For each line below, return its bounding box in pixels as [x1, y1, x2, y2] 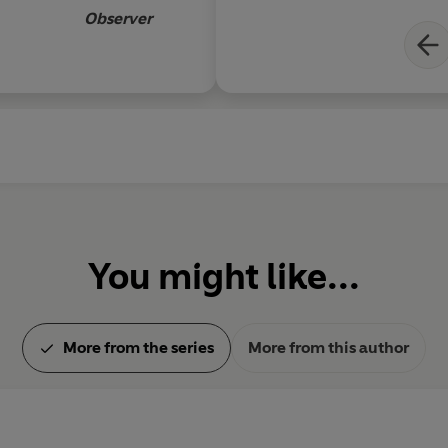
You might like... [88, 255, 360, 299]
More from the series [63, 338, 214, 358]
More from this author [248, 338, 409, 358]
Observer [84, 9, 152, 29]
